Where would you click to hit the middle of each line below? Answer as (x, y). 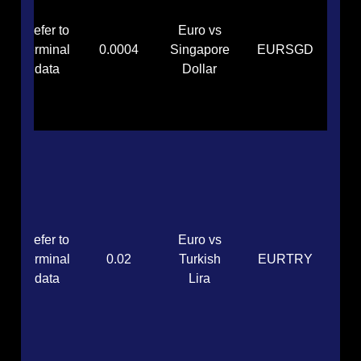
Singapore (199, 50)
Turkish (199, 259)
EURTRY (286, 259)
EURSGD (286, 50)
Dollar (200, 69)
